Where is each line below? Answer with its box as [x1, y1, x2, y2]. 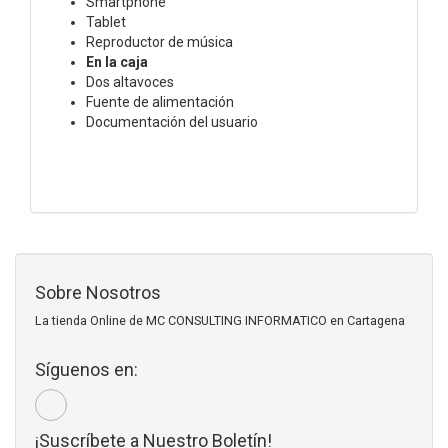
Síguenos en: [35, 358, 138, 380]
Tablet [86, 13, 126, 30]
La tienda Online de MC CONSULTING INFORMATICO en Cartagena [35, 312, 405, 328]
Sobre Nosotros [35, 281, 161, 303]
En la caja [86, 53, 148, 70]
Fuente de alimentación [86, 93, 234, 110]
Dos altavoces [86, 73, 174, 90]
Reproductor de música [86, 33, 233, 50]
